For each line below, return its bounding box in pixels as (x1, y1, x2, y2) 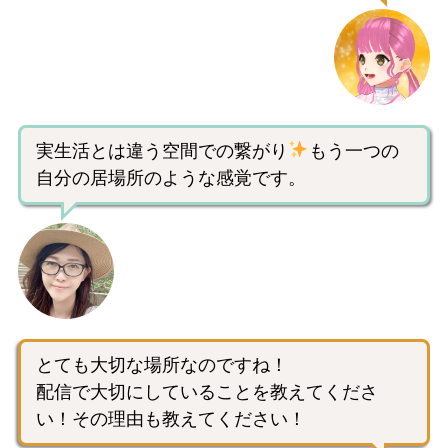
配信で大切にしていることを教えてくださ (36, 381, 378, 402)
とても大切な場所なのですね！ (36, 354, 288, 375)
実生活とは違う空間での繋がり (36, 140, 288, 161)
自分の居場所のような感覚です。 (36, 167, 306, 188)
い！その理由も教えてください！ (36, 408, 306, 429)
